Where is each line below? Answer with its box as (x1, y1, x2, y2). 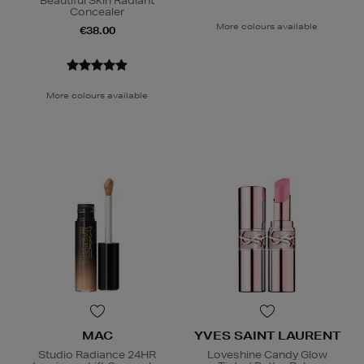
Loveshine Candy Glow (206, 348, 327, 362)
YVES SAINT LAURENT (193, 328, 340, 344)
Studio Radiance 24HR (38, 348, 156, 362)
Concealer (70, 5, 124, 19)
